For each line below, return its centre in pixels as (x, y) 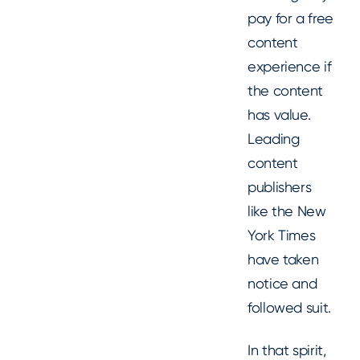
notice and (282, 284)
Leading (274, 139)
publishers (280, 187)
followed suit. (289, 308)
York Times (282, 235)
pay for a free (290, 18)
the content (286, 91)
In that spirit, (287, 350)
